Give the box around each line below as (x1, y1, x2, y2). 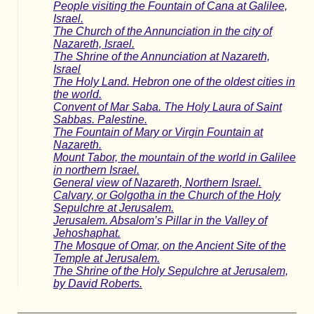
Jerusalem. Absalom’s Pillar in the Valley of (53, 214, 267, 226)
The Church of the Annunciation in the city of (53, 25, 272, 37)
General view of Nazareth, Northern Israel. (53, 176, 261, 189)
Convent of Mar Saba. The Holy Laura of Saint (53, 100, 282, 113)
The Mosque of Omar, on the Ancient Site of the (53, 239, 286, 252)
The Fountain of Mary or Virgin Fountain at (53, 125, 263, 138)
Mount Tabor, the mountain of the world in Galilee (53, 151, 296, 163)
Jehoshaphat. (53, 226, 121, 239)
